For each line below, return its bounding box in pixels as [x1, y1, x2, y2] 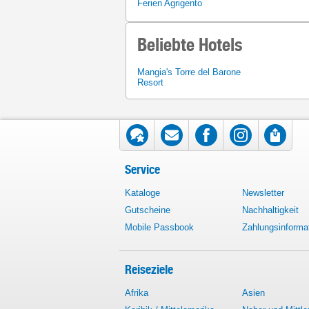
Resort [137, 77, 163, 88]
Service [125, 162, 160, 177]
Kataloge [125, 188, 160, 198]
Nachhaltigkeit [242, 205, 299, 215]
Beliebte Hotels [137, 33, 243, 55]
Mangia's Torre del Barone [137, 66, 241, 77]
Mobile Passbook [125, 222, 194, 232]
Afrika [125, 288, 148, 298]
